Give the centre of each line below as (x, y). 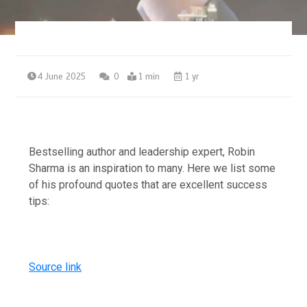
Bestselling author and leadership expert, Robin (142, 152)
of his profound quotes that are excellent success (148, 185)
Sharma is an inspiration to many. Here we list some (152, 169)
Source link (56, 267)
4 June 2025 (62, 77)
